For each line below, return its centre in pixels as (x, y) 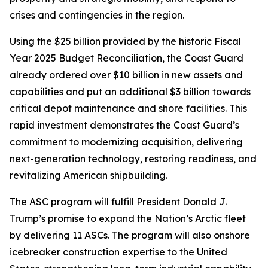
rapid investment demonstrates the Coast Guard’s (124, 125)
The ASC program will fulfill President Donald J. (118, 202)
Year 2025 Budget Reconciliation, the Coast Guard (127, 58)
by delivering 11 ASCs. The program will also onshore (130, 235)
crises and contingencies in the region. (97, 15)
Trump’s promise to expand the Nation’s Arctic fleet (128, 218)
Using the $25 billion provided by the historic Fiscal (125, 41)
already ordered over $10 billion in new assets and (126, 75)
